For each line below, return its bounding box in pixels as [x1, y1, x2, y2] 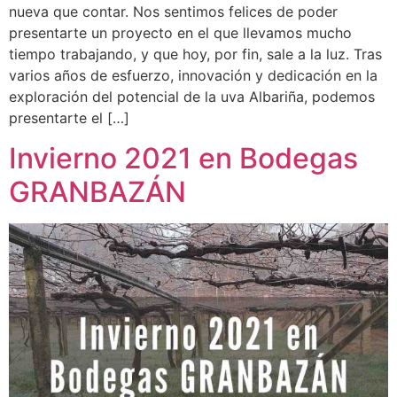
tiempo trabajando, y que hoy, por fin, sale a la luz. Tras [9, 45, 382, 64]
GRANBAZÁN [9, 174, 186, 209]
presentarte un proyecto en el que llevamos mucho [9, 24, 352, 43]
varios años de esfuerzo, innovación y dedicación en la [9, 66, 378, 85]
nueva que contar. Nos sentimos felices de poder [9, 3, 338, 21]
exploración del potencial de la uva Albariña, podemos [9, 88, 375, 106]
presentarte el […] [9, 109, 129, 128]
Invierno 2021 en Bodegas [9, 140, 358, 175]
